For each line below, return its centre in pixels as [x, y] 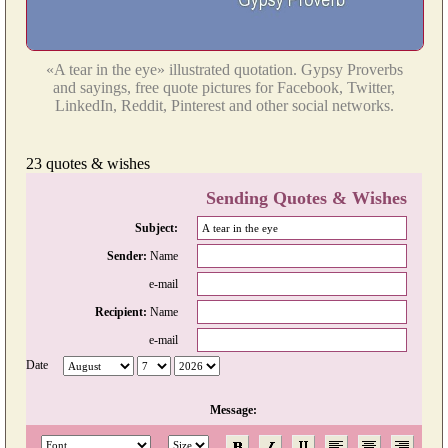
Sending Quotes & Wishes [306, 197]
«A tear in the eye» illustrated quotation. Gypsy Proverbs [224, 69]
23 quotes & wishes [88, 163]
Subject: [156, 227]
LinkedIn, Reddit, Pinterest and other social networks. [224, 105]
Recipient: [122, 311]
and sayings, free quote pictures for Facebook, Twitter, [224, 87]
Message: [233, 409]
